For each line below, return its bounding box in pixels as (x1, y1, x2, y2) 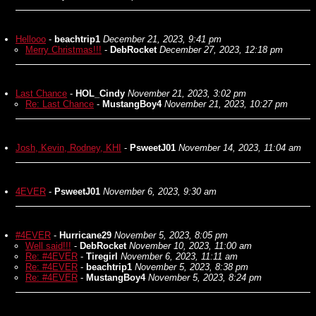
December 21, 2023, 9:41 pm (103, 34, 221, 44)
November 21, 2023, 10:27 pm (164, 99, 288, 109)
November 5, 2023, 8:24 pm (148, 272, 262, 283)
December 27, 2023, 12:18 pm (159, 44, 283, 55)
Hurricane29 (59, 230, 111, 241)
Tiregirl (86, 251, 118, 262)
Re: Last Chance (25, 99, 94, 109)
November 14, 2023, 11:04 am (178, 142, 301, 153)
